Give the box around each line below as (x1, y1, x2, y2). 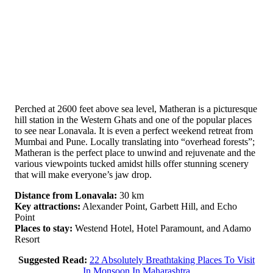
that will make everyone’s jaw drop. (15, 169, 152, 180)
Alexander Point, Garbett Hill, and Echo (80, 201, 237, 212)
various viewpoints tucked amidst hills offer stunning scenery (15, 158, 249, 169)
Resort (15, 234, 40, 245)
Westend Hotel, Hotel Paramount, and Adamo (73, 223, 251, 234)
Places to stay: (15, 223, 73, 234)
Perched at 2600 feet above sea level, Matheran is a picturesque (15, 104, 257, 115)
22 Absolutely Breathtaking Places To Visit (90, 255, 255, 266)
